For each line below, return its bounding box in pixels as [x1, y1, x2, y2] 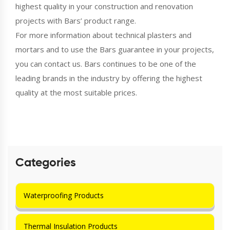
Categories [15, 157, 76, 169]
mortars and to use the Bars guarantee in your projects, [15, 44, 214, 54]
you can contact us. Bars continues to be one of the [15, 58, 196, 69]
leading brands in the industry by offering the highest [15, 72, 202, 83]
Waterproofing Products [24, 190, 104, 200]
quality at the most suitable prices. [15, 87, 137, 98]
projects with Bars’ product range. [15, 15, 136, 26]
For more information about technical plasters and [15, 29, 191, 40]
